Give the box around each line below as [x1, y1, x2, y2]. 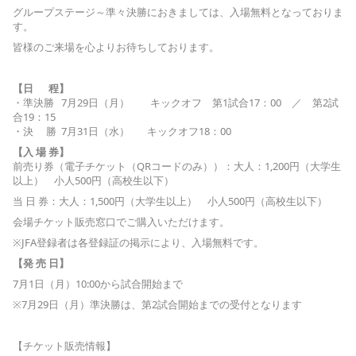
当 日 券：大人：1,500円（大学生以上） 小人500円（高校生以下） [13, 193, 327, 208]
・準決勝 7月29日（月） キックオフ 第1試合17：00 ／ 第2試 [13, 95, 339, 110]
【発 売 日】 [13, 255, 69, 270]
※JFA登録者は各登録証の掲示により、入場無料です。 [13, 234, 264, 250]
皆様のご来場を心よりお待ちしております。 [13, 39, 219, 54]
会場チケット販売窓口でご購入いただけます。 [13, 214, 230, 229]
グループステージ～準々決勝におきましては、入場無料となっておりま [13, 4, 343, 19]
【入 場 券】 [13, 144, 69, 159]
